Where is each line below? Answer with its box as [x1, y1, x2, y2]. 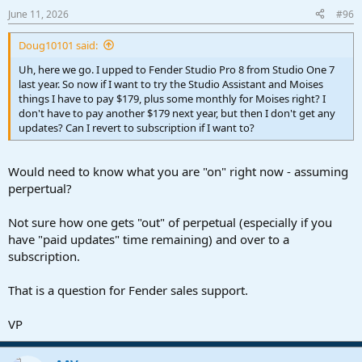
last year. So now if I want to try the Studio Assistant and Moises [19, 76, 323, 91]
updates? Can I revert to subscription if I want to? [19, 120, 255, 135]
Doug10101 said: [19, 37, 98, 53]
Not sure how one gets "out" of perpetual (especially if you [8, 214, 332, 231]
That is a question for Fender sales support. [8, 282, 248, 299]
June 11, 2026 [8, 6, 69, 21]
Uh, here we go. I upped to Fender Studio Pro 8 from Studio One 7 [19, 61, 335, 77]
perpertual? [8, 180, 72, 197]
